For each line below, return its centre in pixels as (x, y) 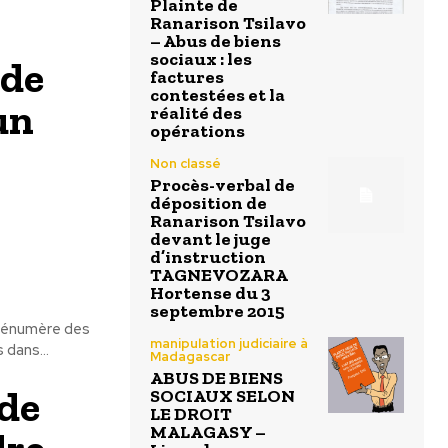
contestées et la (217, 95)
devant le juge (210, 239)
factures (187, 77)
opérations (197, 131)
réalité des (196, 113)
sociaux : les (201, 59)
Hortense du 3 (210, 293)
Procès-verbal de (222, 185)
